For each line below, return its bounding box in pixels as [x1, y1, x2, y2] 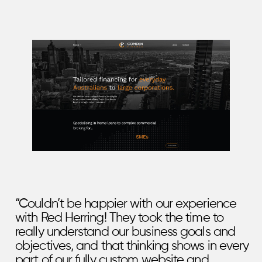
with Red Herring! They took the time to [15, 211, 223, 225]
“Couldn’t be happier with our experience [15, 197, 237, 211]
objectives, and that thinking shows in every [15, 239, 249, 253]
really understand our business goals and [15, 225, 236, 239]
